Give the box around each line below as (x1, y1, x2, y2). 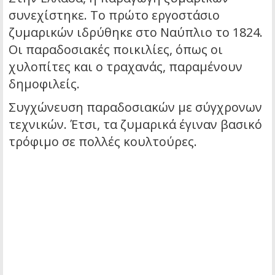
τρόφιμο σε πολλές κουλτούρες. (9, 133, 197, 150)
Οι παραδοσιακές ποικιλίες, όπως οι (9, 41, 223, 58)
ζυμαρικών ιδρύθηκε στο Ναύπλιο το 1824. (9, 23, 263, 41)
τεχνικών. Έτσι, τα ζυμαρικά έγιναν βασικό (9, 115, 262, 133)
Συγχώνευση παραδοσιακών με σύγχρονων (9, 98, 262, 115)
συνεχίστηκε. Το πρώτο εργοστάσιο (9, 6, 220, 23)
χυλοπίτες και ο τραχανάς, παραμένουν (9, 58, 242, 75)
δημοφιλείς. (9, 75, 80, 92)
